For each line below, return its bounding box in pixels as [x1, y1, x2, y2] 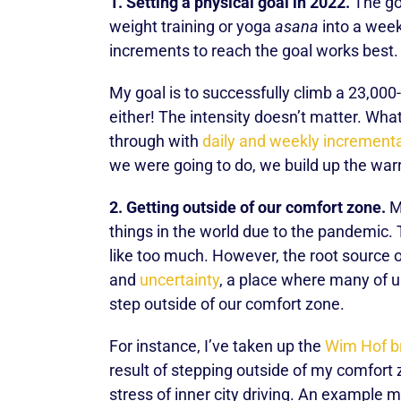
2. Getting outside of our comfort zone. [109, 198, 386, 217]
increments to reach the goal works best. [109, 41, 398, 60]
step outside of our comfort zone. [109, 294, 345, 313]
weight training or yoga [109, 17, 275, 36]
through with [109, 132, 202, 150]
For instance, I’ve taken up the [109, 337, 325, 355]
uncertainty [140, 270, 219, 289]
